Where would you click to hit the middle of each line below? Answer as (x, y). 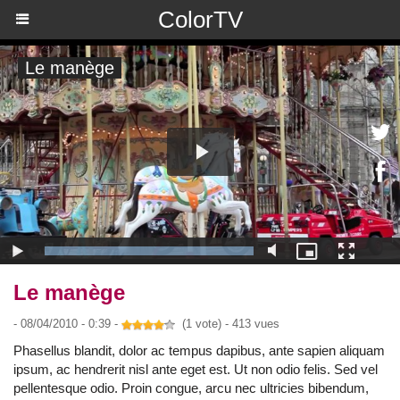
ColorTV (200, 20)
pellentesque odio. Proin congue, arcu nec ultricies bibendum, (191, 388)
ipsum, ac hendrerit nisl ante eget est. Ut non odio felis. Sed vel (196, 369)
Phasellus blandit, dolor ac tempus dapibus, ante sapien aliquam (199, 350)
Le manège (69, 292)
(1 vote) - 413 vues (227, 324)
